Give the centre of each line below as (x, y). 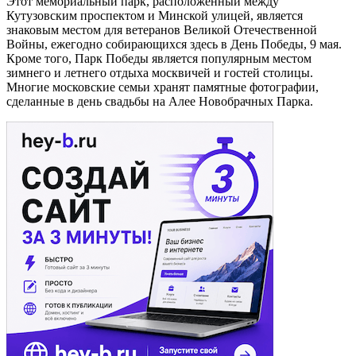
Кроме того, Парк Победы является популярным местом (159, 58)
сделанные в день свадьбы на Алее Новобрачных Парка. (160, 101)
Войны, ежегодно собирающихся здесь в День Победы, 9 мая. (174, 44)
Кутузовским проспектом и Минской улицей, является (155, 15)
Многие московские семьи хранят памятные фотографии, (163, 87)
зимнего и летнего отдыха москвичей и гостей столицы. (160, 72)
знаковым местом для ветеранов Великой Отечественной (162, 29)
